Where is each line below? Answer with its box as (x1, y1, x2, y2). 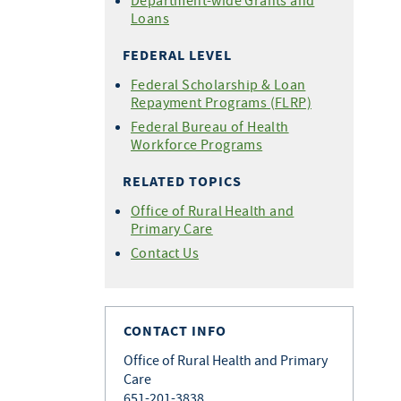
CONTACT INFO (124, 321, 226, 340)
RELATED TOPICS (123, 172, 242, 191)
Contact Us (131, 243, 199, 261)
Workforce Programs (131, 135, 263, 153)
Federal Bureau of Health (131, 117, 289, 135)
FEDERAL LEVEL (123, 46, 232, 64)
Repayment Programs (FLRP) (131, 93, 311, 111)
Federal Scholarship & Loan (131, 75, 306, 93)
